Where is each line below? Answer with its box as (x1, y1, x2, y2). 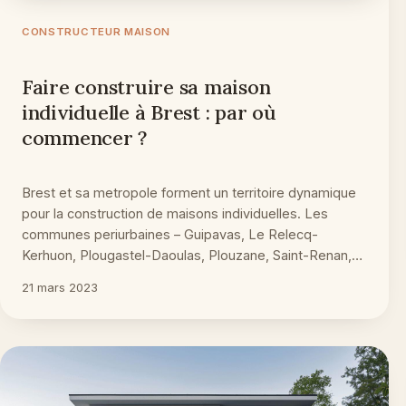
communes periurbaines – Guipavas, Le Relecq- (22, 226, 318, 242)
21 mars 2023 (22, 279, 98, 295)
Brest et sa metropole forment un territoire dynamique (22, 184, 356, 200)
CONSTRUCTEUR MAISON (22, 24, 171, 38)
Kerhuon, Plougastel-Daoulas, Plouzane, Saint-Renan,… (22, 246, 362, 263)
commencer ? (22, 124, 148, 150)
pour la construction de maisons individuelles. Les (22, 205, 328, 221)
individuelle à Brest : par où (22, 99, 276, 125)
